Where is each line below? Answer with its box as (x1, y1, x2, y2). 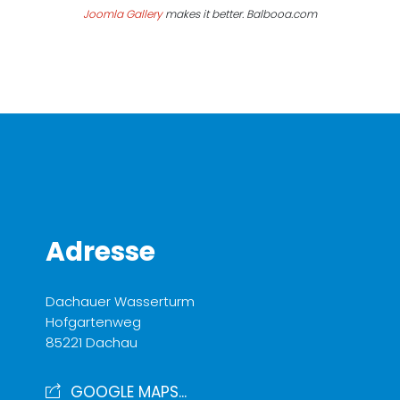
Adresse (46, 233, 155, 271)
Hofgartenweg (46, 312, 141, 332)
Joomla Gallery (83, 6, 162, 22)
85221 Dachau (46, 333, 137, 353)
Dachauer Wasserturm (46, 292, 195, 312)
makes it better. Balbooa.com (162, 6, 317, 22)
